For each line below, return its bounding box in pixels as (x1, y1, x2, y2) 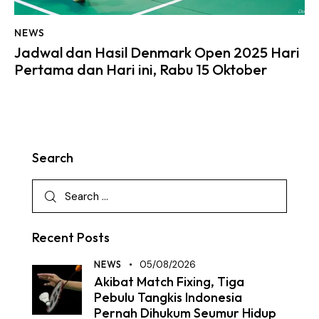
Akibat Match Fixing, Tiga (94, 273, 244, 291)
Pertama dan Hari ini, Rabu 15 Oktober (14, 61, 267, 78)
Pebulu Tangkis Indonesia (94, 289, 242, 306)
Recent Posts (32, 229, 110, 246)
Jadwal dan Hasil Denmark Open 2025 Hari (14, 43, 300, 61)
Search (32, 150, 73, 166)
